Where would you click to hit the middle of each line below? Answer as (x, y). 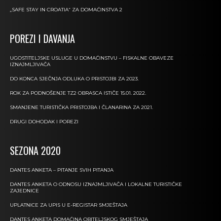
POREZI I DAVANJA (42, 39)
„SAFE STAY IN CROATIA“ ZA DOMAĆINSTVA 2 (66, 10)
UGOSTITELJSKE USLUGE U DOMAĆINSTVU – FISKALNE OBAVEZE (92, 58)
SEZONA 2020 (35, 151)
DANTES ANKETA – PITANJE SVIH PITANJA (62, 170)
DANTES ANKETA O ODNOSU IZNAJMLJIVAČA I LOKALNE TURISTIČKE (96, 184)
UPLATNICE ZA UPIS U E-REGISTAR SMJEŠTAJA (69, 205)
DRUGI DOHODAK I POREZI (44, 122)
